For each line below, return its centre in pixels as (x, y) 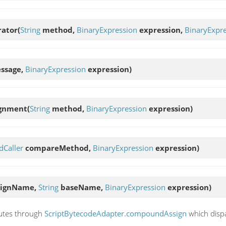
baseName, (82, 187)
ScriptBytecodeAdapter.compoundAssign (116, 213)
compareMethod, (58, 148)
